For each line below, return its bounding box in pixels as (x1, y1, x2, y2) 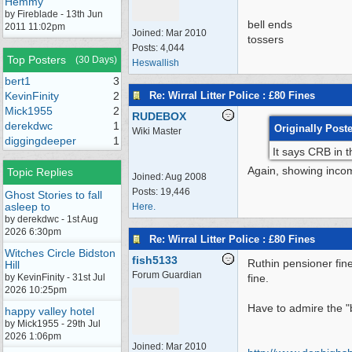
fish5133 (132, 254, 178, 266)
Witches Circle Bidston (5, 247, 115, 259)
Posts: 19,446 (132, 186, 190, 197)
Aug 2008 (165, 171, 207, 182)
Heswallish (132, 57, 179, 68)
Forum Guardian (132, 269, 202, 280)
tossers (247, 33, 284, 46)
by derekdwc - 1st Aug (5, 214, 98, 225)
